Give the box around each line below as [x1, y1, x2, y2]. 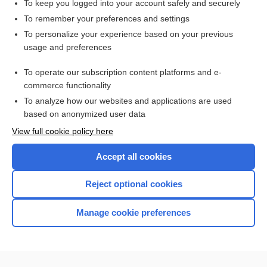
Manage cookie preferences [76, 207, 191, 218]
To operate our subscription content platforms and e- [24, 67, 222, 77]
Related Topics [12, 48, 78, 60]
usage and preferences [24, 42, 111, 52]
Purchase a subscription [90, 145, 177, 154]
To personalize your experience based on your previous [24, 29, 233, 39]
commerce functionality [24, 80, 111, 90]
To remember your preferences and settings [24, 14, 190, 23]
